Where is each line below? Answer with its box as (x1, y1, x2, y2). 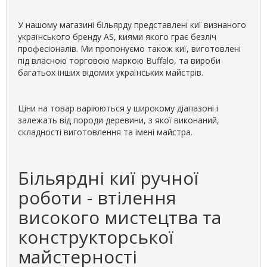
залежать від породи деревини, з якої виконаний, (18, 114, 219, 126)
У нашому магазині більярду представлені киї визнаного (18, 19, 246, 30)
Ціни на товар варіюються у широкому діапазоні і (18, 103, 218, 114)
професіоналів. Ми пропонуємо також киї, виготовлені (18, 43, 241, 54)
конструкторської (18, 225, 173, 249)
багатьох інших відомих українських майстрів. (18, 67, 203, 78)
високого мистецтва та (18, 205, 221, 229)
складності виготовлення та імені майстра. (18, 126, 193, 138)
